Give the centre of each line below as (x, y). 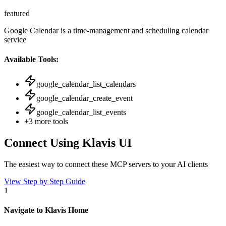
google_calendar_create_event (84, 98)
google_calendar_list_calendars (86, 84)
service (15, 39)
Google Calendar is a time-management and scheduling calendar (106, 30)
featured (17, 13)
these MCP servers (121, 164)
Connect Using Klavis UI (68, 143)
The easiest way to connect (48, 164)
